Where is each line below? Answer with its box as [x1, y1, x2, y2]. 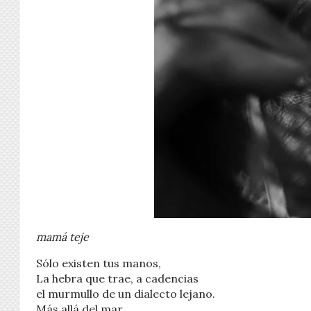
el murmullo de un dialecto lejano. [36, 286, 215, 301]
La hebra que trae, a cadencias [36, 271, 199, 285]
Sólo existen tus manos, [36, 255, 161, 270]
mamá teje [36, 229, 89, 244]
